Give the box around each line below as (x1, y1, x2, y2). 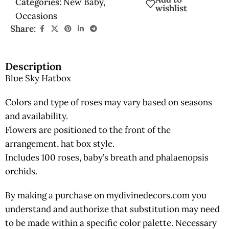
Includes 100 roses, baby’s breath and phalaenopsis (5, 152, 209, 164)
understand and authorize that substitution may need (5, 203, 220, 215)
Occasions (15, 10, 57, 22)
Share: (10, 23, 36, 35)
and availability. (5, 110, 68, 122)
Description (5, 60, 62, 73)
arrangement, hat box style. (5, 138, 114, 150)
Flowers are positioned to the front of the (5, 124, 171, 136)
